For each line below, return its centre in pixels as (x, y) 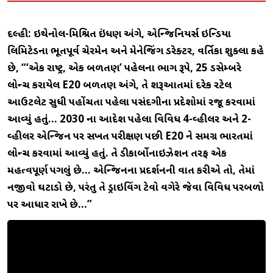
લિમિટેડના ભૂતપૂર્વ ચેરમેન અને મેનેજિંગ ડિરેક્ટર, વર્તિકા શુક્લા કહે (136, 51)
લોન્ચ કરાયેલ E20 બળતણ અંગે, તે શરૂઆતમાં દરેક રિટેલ (119, 86)
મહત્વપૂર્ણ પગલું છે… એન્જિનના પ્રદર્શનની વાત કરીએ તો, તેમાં (131, 171)
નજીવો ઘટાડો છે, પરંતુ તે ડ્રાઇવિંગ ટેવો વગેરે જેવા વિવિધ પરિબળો (136, 188)
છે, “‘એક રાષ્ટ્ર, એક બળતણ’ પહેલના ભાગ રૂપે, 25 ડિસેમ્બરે (124, 69)
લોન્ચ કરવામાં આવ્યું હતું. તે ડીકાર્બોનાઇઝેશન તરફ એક (117, 154)
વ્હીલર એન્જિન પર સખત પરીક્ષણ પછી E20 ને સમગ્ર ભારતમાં (130, 137)
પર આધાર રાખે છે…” (50, 205)
